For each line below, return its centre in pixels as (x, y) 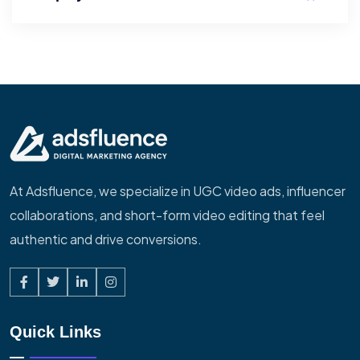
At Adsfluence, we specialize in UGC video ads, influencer (178, 191)
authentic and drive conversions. (106, 239)
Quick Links (55, 332)
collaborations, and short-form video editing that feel (167, 215)
